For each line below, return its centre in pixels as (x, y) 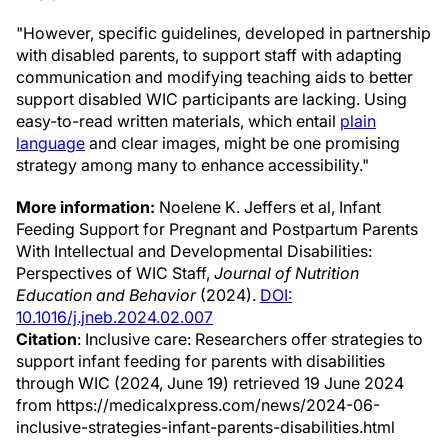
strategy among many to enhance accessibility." (192, 165)
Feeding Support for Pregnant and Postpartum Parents (217, 229)
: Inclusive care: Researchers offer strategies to (250, 339)
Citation (46, 339)
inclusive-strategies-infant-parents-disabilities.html (205, 427)
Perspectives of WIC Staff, (115, 273)
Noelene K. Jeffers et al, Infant (268, 207)
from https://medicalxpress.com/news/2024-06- (198, 405)
